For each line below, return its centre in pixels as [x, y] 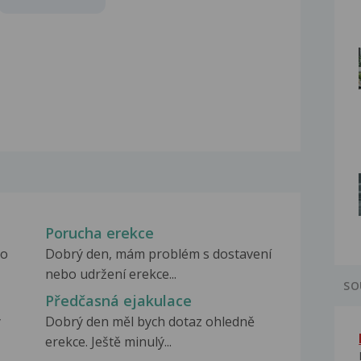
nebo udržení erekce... [110, 274]
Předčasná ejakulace [118, 301]
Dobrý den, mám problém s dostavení [158, 254]
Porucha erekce [99, 233]
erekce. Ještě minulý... [108, 342]
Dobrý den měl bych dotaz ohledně [149, 322]
